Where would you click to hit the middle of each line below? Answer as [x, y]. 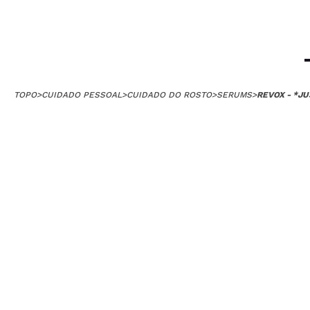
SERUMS [234, 94]
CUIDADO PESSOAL [82, 94]
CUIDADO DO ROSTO [169, 94]
